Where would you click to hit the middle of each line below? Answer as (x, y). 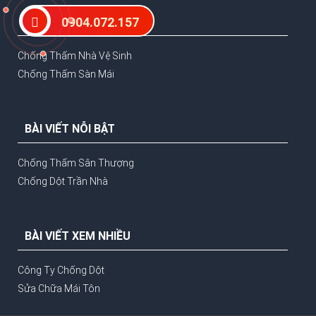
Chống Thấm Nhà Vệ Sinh (74, 56)
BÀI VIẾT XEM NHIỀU (77, 236)
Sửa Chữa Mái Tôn (59, 289)
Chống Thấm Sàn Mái (66, 74)
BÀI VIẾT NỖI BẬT (69, 129)
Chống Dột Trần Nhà (62, 182)
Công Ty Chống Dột (61, 271)
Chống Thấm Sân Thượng (75, 163)
